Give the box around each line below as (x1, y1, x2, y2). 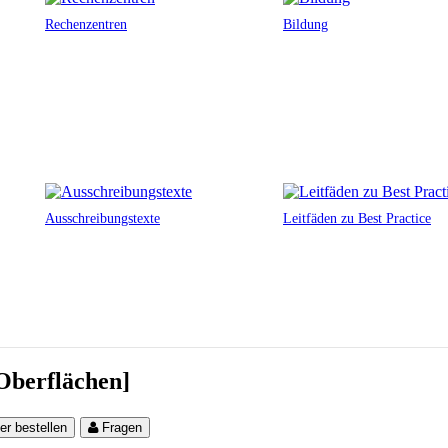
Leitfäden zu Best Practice (283, 211, 431, 226)
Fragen (102, 419, 143, 435)
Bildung (283, 17, 328, 32)
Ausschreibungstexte (45, 211, 160, 226)
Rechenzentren (45, 17, 127, 32)
